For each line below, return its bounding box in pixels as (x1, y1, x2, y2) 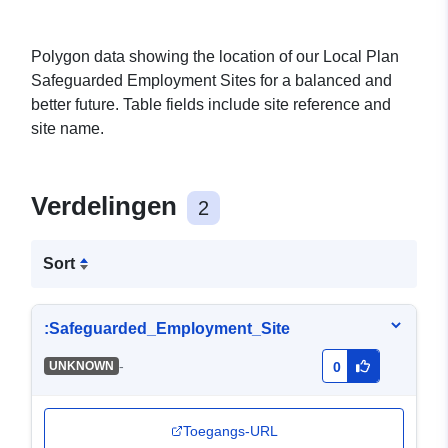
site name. (31, 120, 104, 138)
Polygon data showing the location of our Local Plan (31, 48, 399, 66)
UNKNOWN (48, 359, 114, 374)
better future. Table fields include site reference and (31, 96, 391, 114)
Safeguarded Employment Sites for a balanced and (31, 72, 392, 90)
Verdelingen (31, 191, 184, 222)
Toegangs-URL (182, 423, 278, 440)
